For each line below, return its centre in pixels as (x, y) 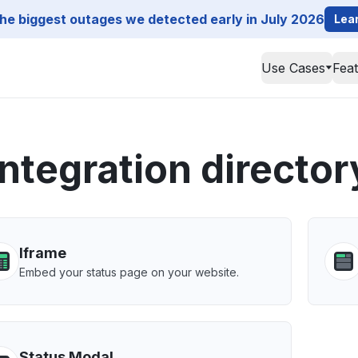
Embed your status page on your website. (129, 272)
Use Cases (293, 68)
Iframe (43, 253)
